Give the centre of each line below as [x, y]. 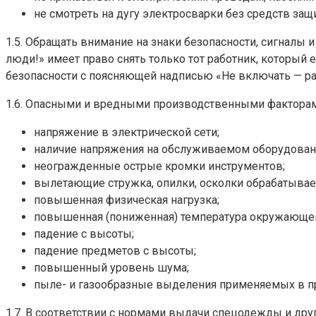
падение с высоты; [84, 234]
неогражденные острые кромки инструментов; [159, 166]
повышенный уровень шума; [111, 268]
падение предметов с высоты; [115, 251]
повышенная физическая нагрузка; [127, 200]
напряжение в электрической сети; [127, 133]
